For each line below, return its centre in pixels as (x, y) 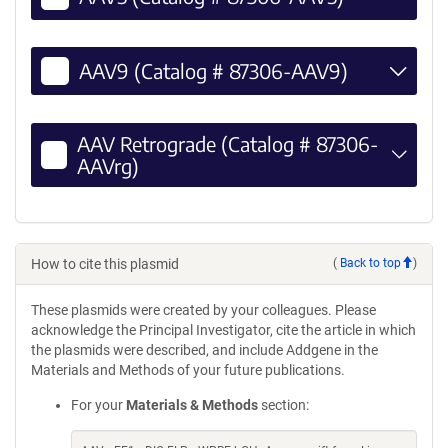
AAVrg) (107, 165)
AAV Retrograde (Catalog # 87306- (227, 143)
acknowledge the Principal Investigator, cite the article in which (223, 329)
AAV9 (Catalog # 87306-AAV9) (213, 70)
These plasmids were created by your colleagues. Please (203, 309)
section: (283, 404)
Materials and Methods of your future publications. (188, 369)
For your (98, 404)
